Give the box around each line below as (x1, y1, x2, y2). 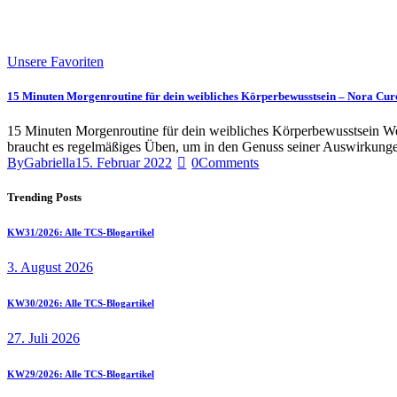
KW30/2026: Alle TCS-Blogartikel (7, 298, 154, 309)
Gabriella (24, 155, 75, 171)
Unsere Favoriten (7, 53, 104, 69)
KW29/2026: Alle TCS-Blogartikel (7, 369, 154, 380)
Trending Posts (7, 191, 82, 205)
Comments (198, 155, 260, 171)
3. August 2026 (7, 260, 93, 276)
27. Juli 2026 (7, 331, 80, 346)
